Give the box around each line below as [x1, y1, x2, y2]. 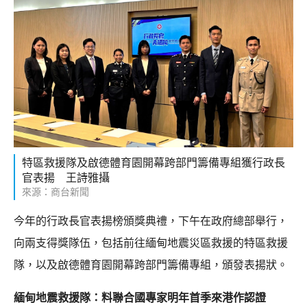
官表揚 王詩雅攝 [22, 171, 110, 184]
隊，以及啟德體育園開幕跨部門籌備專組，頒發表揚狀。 [14, 258, 288, 271]
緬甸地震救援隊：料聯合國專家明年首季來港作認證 [14, 291, 266, 304]
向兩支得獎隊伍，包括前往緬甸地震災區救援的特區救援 [14, 236, 288, 249]
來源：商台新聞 [22, 186, 89, 197]
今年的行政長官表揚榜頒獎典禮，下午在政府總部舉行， [14, 214, 288, 228]
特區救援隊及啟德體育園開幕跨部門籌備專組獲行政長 [22, 156, 285, 169]
